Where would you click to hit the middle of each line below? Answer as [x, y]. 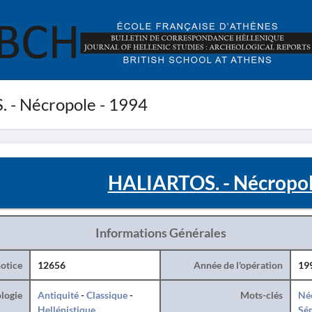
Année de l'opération [238, 265]
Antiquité [58, 295]
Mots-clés [261, 295]
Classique [107, 295]
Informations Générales [161, 233]
